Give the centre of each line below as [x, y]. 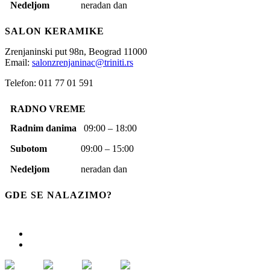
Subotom [46, 149]
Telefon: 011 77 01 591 [49, 83]
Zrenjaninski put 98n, [47, 52]
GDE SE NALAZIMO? [58, 195]
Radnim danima [47, 128]
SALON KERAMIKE [55, 31]
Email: [18, 63]
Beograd [106, 52]
